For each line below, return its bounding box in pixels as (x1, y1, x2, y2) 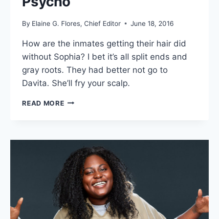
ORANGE (64, 129, 94, 137)
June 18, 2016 (131, 19, 174, 27)
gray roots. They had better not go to (22, 65, 168, 75)
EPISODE (64, 201, 95, 209)
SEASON (64, 180, 94, 189)
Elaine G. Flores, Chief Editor (32, 19, 121, 27)
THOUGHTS (64, 109, 105, 117)
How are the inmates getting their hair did (22, 38, 187, 48)
